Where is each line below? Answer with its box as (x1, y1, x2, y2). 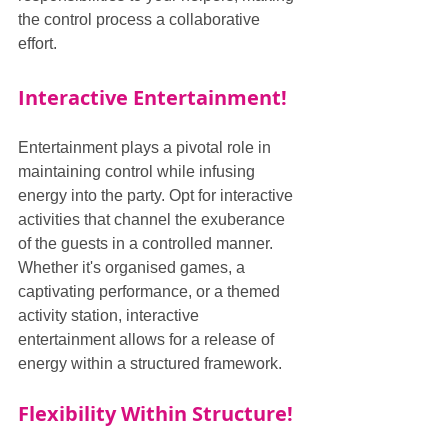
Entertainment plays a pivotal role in (18, 139, 275, 156)
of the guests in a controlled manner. (18, 235, 277, 252)
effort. (18, 35, 57, 52)
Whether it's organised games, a (18, 259, 249, 276)
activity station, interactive (18, 307, 203, 324)
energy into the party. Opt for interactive (18, 187, 297, 204)
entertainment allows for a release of (18, 331, 278, 348)
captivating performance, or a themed (18, 283, 284, 300)
